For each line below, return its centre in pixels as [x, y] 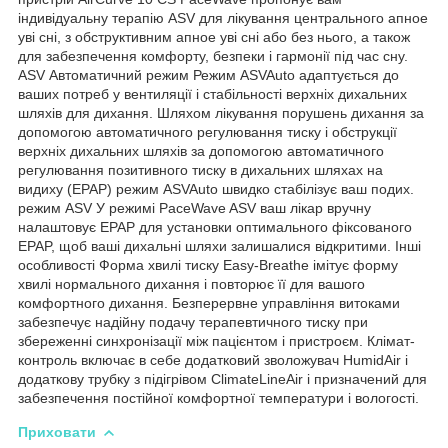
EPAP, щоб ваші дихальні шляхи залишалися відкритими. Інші [219, 245]
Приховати [57, 431]
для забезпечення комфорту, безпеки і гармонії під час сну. [213, 55]
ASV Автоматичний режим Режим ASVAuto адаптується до [208, 74]
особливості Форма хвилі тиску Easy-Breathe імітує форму [208, 264]
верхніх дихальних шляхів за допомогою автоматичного [201, 150]
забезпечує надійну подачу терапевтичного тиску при [193, 321]
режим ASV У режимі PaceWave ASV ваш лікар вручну [194, 207]
